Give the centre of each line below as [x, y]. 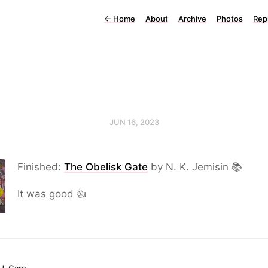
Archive [192, 19]
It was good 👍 [52, 194]
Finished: [41, 167]
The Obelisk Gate [106, 167]
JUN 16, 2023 [134, 122]
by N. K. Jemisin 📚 [195, 167]
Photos [230, 19]
